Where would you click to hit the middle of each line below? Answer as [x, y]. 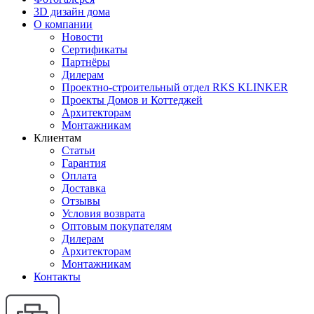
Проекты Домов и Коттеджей [132, 100]
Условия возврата [103, 213]
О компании [63, 24]
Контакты [57, 277]
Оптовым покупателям [117, 226]
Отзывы [81, 201]
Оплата [79, 176]
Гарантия [84, 163]
